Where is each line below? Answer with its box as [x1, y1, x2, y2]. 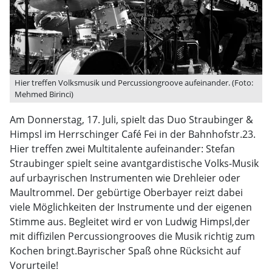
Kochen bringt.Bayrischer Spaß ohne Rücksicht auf [10, 244, 240, 257]
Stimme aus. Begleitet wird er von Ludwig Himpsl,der [10, 215, 250, 228]
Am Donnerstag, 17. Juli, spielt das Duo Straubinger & [10, 113, 253, 126]
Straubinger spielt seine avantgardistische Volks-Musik [10, 157, 259, 170]
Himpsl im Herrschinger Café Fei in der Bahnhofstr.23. [10, 127, 256, 141]
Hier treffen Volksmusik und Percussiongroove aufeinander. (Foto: [15, 77, 253, 88]
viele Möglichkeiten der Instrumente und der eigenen [10, 200, 252, 214]
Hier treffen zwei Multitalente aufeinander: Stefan [10, 142, 235, 155]
